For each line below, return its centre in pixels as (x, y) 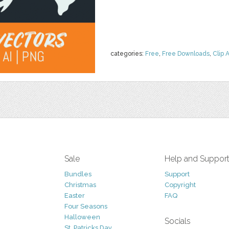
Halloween (82, 217)
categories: (128, 54)
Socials (178, 221)
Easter (75, 196)
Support (177, 174)
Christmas (80, 185)
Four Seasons (86, 206)
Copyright (180, 185)
